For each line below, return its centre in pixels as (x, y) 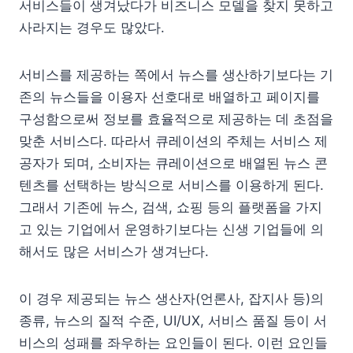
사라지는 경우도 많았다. (92, 28)
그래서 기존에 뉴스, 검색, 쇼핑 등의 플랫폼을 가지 (171, 208)
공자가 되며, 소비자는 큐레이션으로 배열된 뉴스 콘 (173, 163)
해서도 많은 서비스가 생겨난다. (114, 252)
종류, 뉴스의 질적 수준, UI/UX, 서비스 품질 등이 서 (173, 321)
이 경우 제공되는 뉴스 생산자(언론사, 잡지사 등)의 (171, 299)
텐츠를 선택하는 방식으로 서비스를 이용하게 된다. (171, 186)
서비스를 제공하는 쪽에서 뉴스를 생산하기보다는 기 (176, 75)
